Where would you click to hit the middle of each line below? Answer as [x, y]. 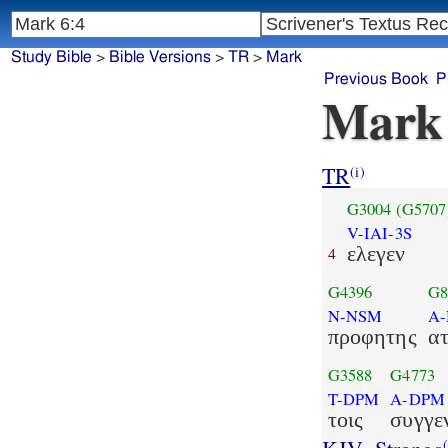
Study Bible [51, 57]
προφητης [372, 336]
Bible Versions [159, 57]
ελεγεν [376, 253]
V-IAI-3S [379, 232]
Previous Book [376, 79]
